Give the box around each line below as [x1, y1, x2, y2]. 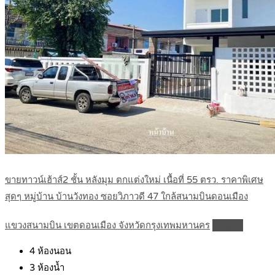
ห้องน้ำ [35, 262, 64, 274]
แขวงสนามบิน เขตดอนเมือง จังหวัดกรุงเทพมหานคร [5, 220, 210, 231]
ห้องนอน [35, 246, 71, 257]
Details [213, 220, 242, 231]
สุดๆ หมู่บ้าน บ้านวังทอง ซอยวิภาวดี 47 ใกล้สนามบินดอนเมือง [5, 191, 248, 203]
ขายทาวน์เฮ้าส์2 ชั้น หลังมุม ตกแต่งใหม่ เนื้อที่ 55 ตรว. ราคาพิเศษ [5, 174, 263, 186]
